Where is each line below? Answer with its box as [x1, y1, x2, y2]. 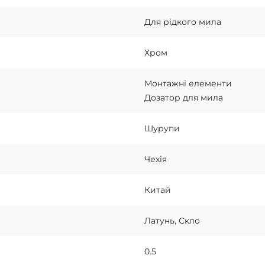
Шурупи [144, 123, 180, 134]
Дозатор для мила [144, 92, 223, 103]
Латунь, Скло [144, 215, 200, 226]
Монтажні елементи [144, 78, 232, 89]
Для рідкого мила [144, 17, 221, 27]
